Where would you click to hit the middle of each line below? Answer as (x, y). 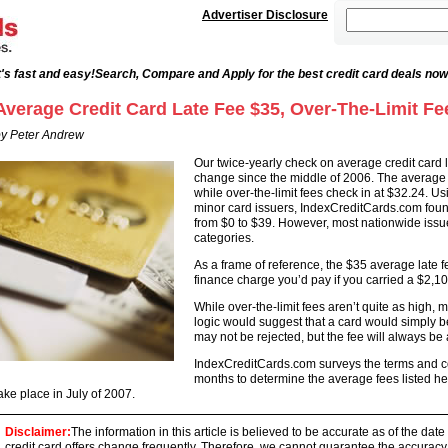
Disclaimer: (37, 432)
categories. (223, 238)
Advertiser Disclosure (265, 15)
